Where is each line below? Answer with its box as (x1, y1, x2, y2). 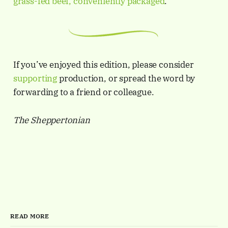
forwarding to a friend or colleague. (13, 87, 154, 98)
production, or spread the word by (57, 73, 195, 84)
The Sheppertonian (13, 115, 90, 126)
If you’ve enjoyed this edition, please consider (13, 59, 194, 71)
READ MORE (10, 212, 49, 220)
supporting (13, 73, 58, 84)
